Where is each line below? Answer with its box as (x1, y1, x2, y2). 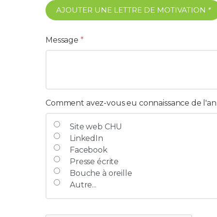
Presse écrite (70, 157, 119, 166)
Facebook (70, 145, 108, 155)
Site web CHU (70, 122, 123, 131)
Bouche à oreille (70, 169, 132, 178)
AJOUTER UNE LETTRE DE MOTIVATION (56, 5, 206, 15)
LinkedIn (70, 134, 103, 143)
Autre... (70, 180, 96, 189)
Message (46, 35, 78, 45)
